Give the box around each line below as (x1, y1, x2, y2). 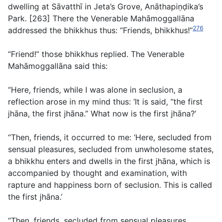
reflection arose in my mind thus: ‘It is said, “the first (8, 97, 203, 107)
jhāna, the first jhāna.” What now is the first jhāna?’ (8, 109, 196, 119)
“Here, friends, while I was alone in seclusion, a (8, 85, 182, 95)
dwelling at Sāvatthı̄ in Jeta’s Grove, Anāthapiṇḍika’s (8, 1, 203, 12)
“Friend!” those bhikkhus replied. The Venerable (8, 49, 184, 59)
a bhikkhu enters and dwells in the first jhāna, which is (8, 156, 210, 166)
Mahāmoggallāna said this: (8, 61, 108, 71)
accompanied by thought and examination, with (8, 168, 187, 178)
